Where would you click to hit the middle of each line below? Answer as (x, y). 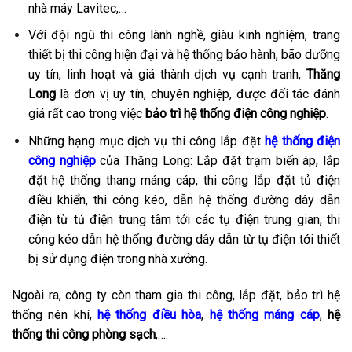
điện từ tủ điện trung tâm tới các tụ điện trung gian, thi (184, 220)
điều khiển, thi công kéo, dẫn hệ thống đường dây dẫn (184, 200)
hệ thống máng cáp (264, 314)
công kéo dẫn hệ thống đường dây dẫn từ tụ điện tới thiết (184, 240)
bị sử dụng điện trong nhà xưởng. (117, 259)
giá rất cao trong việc (86, 114)
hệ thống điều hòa (150, 314)
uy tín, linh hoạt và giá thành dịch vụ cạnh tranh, (167, 75)
